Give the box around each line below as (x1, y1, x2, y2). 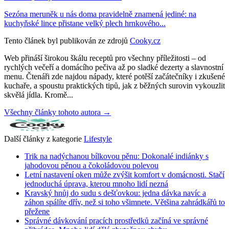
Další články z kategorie (4, 134, 82, 144)
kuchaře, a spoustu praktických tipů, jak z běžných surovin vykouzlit (4, 81, 225, 90)
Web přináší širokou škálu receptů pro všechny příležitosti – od (4, 54, 206, 63)
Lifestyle (84, 134, 112, 144)
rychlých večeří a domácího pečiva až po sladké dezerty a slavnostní (4, 63, 223, 72)
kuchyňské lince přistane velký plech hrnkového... (4, 19, 166, 28)
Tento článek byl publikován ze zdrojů (4, 36, 128, 45)
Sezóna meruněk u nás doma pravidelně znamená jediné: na (4, 10, 196, 19)
